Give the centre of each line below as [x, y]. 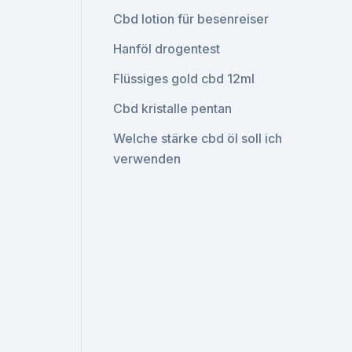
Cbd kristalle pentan [173, 108]
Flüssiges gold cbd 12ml [184, 79]
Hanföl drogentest [167, 49]
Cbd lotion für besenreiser [191, 19]
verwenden [147, 159]
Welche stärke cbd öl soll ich [198, 138]
